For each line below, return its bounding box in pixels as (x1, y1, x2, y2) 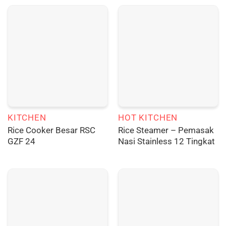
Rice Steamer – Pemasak (118, 125, 214, 135)
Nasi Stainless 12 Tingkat (118, 136, 215, 146)
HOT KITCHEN (118, 112, 178, 123)
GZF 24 (7, 136, 35, 146)
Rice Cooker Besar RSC (7, 125, 95, 135)
